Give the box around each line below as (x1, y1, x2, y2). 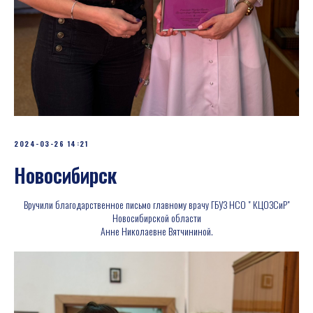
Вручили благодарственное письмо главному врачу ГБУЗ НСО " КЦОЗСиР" (23, 197, 290, 212)
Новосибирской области (112, 210, 201, 225)
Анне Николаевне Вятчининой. (100, 224, 213, 238)
